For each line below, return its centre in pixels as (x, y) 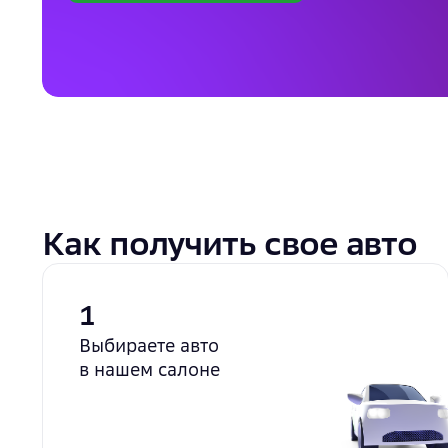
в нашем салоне (149, 369)
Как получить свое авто (230, 244)
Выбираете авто (149, 345)
